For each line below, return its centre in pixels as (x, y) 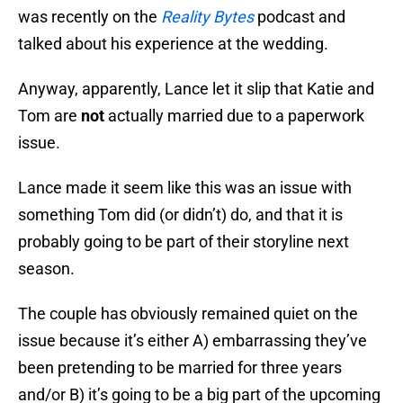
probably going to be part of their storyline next (184, 242)
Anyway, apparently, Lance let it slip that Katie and (196, 89)
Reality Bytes (209, 17)
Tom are (49, 116)
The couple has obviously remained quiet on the (188, 314)
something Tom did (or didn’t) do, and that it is (180, 215)
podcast (286, 17)
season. (46, 269)
